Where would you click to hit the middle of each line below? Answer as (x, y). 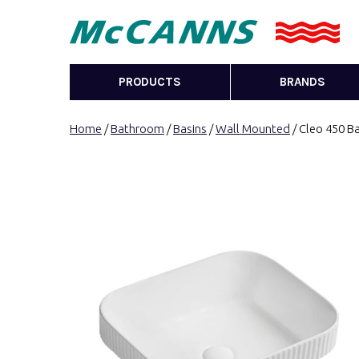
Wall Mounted (253, 129)
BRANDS (303, 82)
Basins (190, 129)
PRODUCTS (150, 82)
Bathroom (137, 129)
